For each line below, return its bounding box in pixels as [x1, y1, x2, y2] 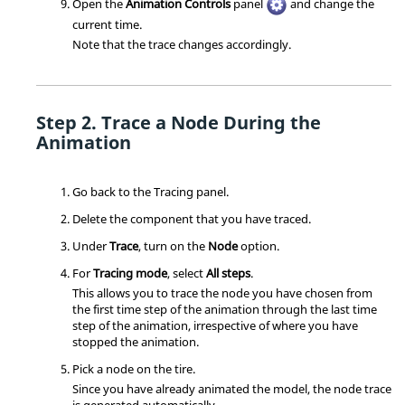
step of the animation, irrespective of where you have [72, 316, 358, 334]
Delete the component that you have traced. [72, 210, 311, 227]
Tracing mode [93, 264, 167, 281]
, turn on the [138, 237, 208, 254]
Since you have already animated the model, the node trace [72, 380, 391, 397]
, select [167, 264, 206, 281]
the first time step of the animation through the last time [72, 300, 377, 317]
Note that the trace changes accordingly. [72, 35, 291, 52]
